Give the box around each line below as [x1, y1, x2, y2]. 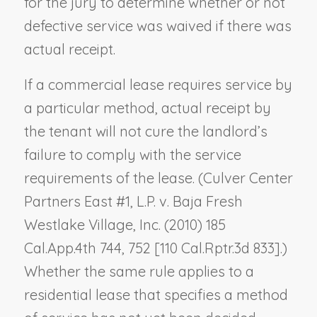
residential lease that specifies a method [23, 285, 288, 304]
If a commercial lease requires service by [23, 75, 292, 93]
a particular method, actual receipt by [23, 98, 271, 117]
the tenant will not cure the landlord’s [23, 122, 267, 140]
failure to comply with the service [23, 145, 241, 163]
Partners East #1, [23, 192, 133, 210]
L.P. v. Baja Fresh [136, 192, 243, 210]
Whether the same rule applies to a [23, 262, 254, 280]
